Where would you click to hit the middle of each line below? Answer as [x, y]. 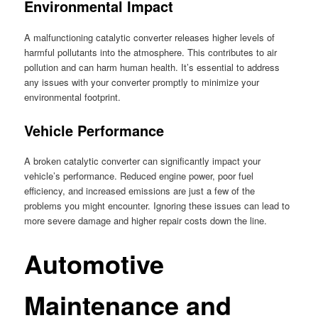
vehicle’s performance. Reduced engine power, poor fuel [139, 175]
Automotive [94, 264]
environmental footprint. [73, 97]
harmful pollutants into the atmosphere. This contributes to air [151, 52]
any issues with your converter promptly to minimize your [142, 82]
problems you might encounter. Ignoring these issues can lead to [157, 205]
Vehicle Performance [94, 130]
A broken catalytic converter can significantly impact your [143, 160]
